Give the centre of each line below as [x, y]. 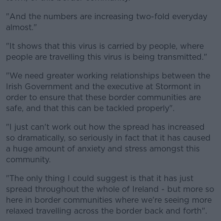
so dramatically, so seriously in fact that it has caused [108, 138]
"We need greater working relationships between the [108, 76]
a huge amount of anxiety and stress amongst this [103, 149]
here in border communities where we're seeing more [109, 200]
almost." [21, 28]
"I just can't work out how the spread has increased [105, 127]
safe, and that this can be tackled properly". [90, 109]
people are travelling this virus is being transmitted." [107, 57]
